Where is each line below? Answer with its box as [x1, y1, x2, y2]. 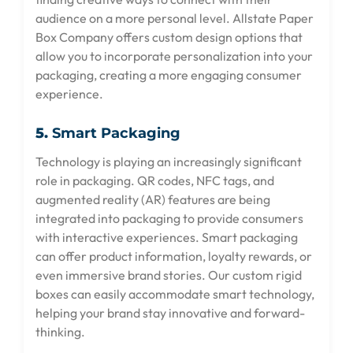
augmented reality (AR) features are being [35, 191, 270, 207]
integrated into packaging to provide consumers [35, 210, 303, 226]
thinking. [35, 323, 85, 340]
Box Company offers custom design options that [35, 28, 303, 45]
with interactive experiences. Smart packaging [35, 229, 298, 245]
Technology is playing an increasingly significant [35, 153, 302, 169]
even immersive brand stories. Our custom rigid [35, 266, 302, 283]
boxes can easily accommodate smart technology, [35, 285, 314, 302]
